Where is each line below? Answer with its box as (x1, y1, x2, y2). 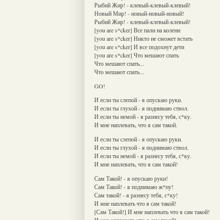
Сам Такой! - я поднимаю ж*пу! (94, 182, 173, 191)
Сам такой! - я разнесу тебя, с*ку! (94, 191, 178, 199)
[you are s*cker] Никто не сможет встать (94, 34, 192, 42)
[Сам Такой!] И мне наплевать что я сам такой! (94, 207, 210, 216)
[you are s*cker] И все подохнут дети (94, 42, 184, 51)
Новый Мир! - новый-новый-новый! (94, 9, 184, 17)
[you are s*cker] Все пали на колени (94, 26, 180, 34)
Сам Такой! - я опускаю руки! (94, 174, 168, 182)
